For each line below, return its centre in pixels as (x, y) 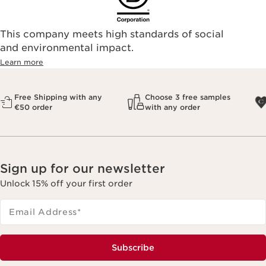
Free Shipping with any (58, 97)
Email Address (43, 212)
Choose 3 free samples (188, 97)
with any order (172, 107)
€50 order (33, 107)
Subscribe (133, 247)
